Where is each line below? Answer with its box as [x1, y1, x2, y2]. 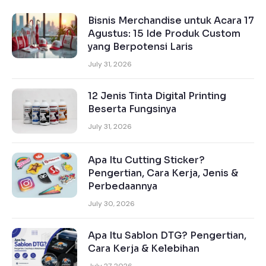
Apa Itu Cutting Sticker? [88, 154, 205, 167]
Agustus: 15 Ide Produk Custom [88, 27, 240, 40]
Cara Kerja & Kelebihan [88, 242, 199, 255]
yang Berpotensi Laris [88, 40, 193, 53]
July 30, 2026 [88, 199, 135, 209]
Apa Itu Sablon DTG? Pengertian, [88, 229, 246, 242]
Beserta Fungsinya [88, 103, 176, 116]
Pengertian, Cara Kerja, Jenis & [88, 167, 238, 180]
